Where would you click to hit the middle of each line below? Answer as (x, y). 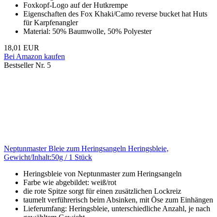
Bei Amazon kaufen (34, 57)
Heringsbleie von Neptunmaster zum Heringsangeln (102, 174)
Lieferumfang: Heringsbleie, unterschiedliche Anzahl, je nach (117, 209)
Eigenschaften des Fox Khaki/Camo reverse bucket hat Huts (115, 14)
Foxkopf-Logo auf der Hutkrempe (76, 5)
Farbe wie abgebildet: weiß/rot (70, 183)
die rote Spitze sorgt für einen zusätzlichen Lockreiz (102, 191)
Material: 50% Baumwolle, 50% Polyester (87, 31)
